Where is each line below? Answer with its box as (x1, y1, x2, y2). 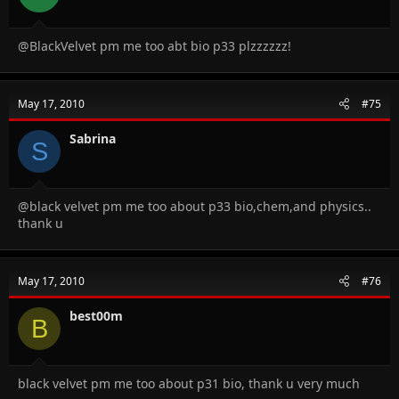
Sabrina (69, 130, 116, 148)
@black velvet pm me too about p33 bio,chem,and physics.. (18, 198, 371, 216)
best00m (69, 307, 123, 325)
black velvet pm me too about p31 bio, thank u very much (18, 375, 360, 393)
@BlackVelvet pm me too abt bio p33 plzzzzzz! (18, 37, 291, 55)
